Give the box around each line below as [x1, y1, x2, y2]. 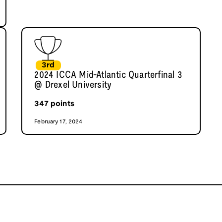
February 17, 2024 [34, 119, 83, 125]
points [48, 100, 74, 108]
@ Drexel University [34, 81, 112, 90]
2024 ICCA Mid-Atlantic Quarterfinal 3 [34, 71, 182, 80]
